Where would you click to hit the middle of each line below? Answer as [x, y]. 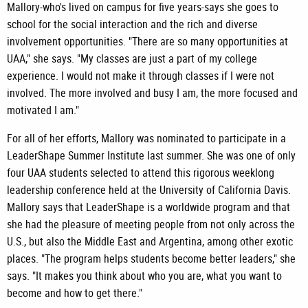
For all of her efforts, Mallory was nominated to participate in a [146, 139]
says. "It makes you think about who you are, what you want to [144, 276]
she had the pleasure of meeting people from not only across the [151, 224]
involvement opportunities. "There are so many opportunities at [147, 42]
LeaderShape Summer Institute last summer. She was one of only [151, 156]
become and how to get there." [75, 293]
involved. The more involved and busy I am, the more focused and [152, 93]
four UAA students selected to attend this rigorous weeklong [141, 173]
